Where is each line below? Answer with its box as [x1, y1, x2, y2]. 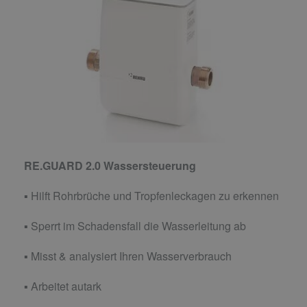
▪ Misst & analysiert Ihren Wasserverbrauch [24, 247, 232, 264]
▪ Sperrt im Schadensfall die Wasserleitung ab [24, 217, 246, 234]
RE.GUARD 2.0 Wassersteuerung [24, 157, 196, 173]
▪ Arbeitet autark [24, 278, 101, 294]
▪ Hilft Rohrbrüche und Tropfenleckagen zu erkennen [24, 187, 279, 204]
